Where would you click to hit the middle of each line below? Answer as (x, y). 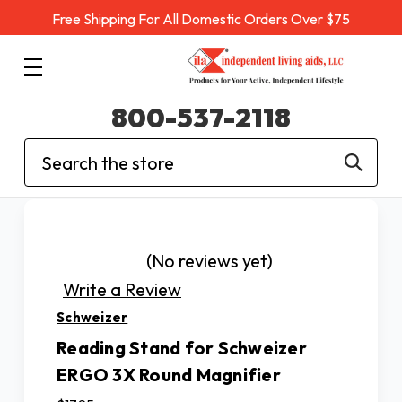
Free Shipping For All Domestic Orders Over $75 (201, 19)
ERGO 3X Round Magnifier (169, 374)
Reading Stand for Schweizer (182, 347)
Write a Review (122, 289)
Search (52, 151)
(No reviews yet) (210, 261)
